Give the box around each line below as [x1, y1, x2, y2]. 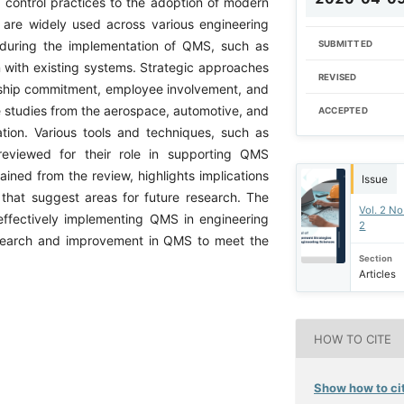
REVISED [317, 71, 357, 82]
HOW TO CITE [314, 331, 392, 346]
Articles [359, 268, 397, 281]
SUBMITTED [317, 38, 373, 49]
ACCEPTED [317, 106, 368, 116]
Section [359, 253, 393, 264]
